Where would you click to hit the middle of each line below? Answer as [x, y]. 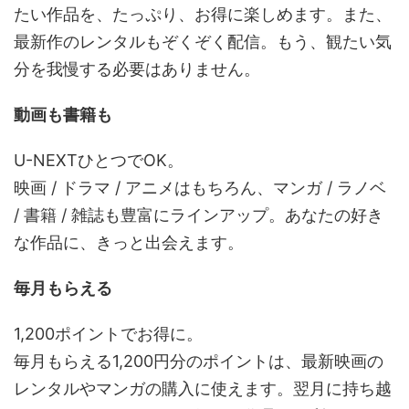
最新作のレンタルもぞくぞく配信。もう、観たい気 [203, 41]
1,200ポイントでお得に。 [108, 333]
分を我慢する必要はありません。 [137, 68]
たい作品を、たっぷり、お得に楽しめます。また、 [203, 14]
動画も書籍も [63, 114]
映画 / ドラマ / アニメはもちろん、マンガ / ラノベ [200, 187]
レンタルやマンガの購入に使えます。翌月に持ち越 [203, 388]
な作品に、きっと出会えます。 [129, 242]
